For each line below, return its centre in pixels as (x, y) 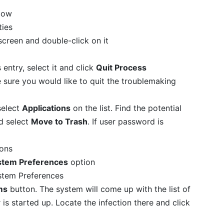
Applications (46, 108)
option (82, 162)
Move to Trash (59, 121)
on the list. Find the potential (126, 108)
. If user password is (126, 121)
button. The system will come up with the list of (99, 189)
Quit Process (121, 67)
